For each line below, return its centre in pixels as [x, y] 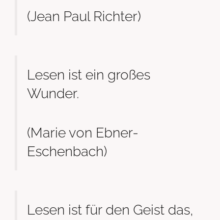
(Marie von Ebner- [83, 132]
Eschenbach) [67, 151]
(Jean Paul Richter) [84, 16]
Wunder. [53, 94]
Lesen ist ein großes [89, 75]
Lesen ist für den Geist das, [110, 210]
